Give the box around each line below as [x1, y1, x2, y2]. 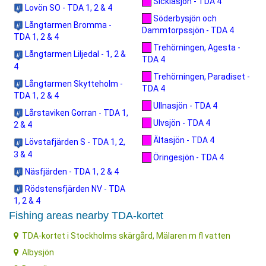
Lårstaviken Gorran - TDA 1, [23, 108, 128, 118]
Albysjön [22, 247, 55, 257]
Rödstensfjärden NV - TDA [23, 184, 125, 194]
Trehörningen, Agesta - [151, 42, 240, 52]
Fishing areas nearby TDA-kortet [9, 210, 163, 222]
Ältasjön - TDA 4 [151, 135, 214, 145]
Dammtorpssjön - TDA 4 [142, 25, 234, 35]
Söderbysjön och [151, 13, 217, 23]
